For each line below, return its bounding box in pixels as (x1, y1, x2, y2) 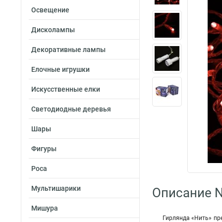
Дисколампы (31, 26, 75, 34)
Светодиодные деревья (31, 105, 111, 113)
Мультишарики (31, 184, 81, 192)
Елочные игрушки (31, 65, 90, 73)
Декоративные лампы (31, 46, 106, 54)
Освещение (31, 6, 69, 14)
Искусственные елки (31, 85, 100, 93)
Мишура (31, 204, 58, 212)
